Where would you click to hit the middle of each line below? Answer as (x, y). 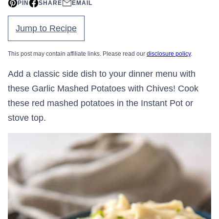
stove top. (27, 118)
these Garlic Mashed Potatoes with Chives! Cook (103, 88)
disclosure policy (169, 54)
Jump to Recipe (46, 28)
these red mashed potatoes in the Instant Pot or (100, 103)
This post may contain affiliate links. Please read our (77, 54)
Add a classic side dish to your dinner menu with (102, 74)
